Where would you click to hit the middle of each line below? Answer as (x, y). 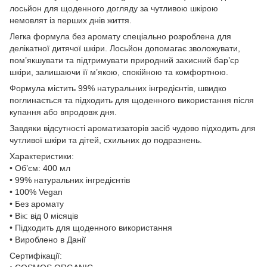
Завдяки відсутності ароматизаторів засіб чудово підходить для (133, 128)
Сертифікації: (36, 255)
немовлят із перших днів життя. (71, 20)
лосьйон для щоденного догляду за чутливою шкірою (114, 8)
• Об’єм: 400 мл (40, 168)
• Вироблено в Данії (48, 239)
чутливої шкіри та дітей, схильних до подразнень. (106, 140)
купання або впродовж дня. (63, 112)
